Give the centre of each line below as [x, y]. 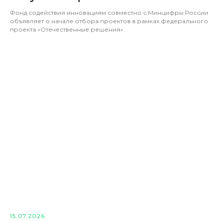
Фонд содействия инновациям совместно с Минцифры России [109, 13]
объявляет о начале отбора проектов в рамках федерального [109, 21]
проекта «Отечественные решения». [67, 29]
